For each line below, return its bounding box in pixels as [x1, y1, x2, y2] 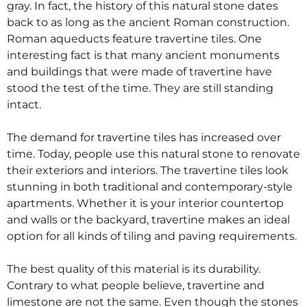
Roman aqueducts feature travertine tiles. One [7, 32, 262, 45]
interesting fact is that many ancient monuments [7, 48, 280, 62]
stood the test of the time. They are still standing [7, 81, 273, 95]
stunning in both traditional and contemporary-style [7, 180, 293, 193]
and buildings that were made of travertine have [7, 64, 272, 78]
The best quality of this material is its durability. [7, 262, 260, 275]
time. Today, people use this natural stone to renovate [7, 147, 300, 160]
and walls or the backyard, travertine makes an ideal [7, 212, 290, 226]
